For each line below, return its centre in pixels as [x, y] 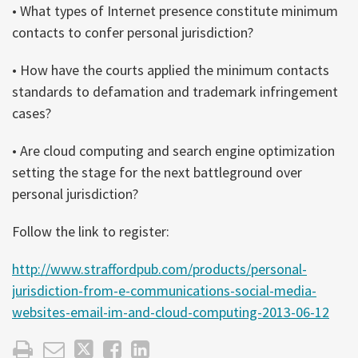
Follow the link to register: [91, 231]
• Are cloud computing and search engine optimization [173, 150]
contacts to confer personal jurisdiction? [133, 32]
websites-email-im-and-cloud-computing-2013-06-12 [171, 312]
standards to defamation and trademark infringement [175, 91]
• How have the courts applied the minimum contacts [171, 70]
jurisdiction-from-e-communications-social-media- [164, 290]
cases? [32, 113]
